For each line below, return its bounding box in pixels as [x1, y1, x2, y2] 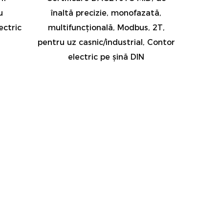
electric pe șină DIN [68, 52, 145, 62]
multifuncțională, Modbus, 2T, [47, 22, 165, 32]
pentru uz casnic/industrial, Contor [37, 37, 175, 47]
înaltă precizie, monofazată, [51, 8, 162, 18]
